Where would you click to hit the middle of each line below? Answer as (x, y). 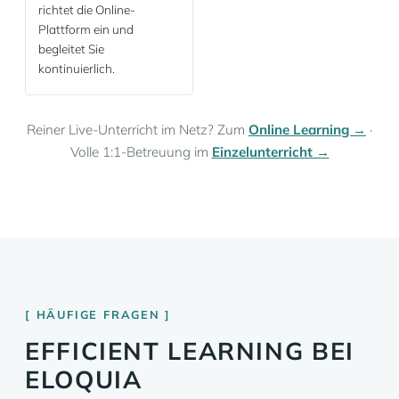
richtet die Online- (87, 9)
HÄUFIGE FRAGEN (98, 314)
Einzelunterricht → (270, 152)
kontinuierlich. (77, 68)
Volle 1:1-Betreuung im (141, 152)
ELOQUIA (84, 379)
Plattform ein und (86, 29)
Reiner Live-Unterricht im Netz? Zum (138, 130)
